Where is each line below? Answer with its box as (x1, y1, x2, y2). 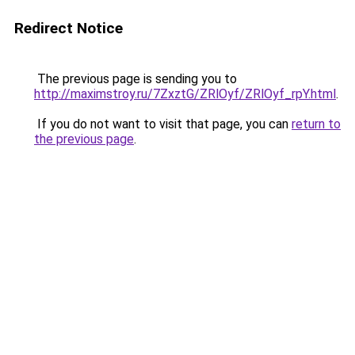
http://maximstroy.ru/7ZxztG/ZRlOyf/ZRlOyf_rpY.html (34, 86, 336, 101)
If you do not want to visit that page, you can (34, 116, 292, 132)
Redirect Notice (14, 19, 123, 37)
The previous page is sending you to (34, 71, 237, 86)
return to (292, 116, 341, 132)
